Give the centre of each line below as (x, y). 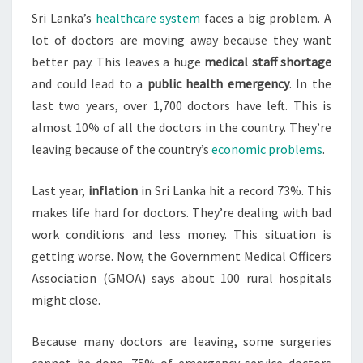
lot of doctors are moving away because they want (181, 40)
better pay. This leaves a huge (118, 62)
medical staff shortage (268, 62)
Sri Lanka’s (64, 18)
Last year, (60, 190)
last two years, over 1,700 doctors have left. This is (181, 105)
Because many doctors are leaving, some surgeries (181, 341)
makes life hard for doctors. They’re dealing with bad (181, 212)
